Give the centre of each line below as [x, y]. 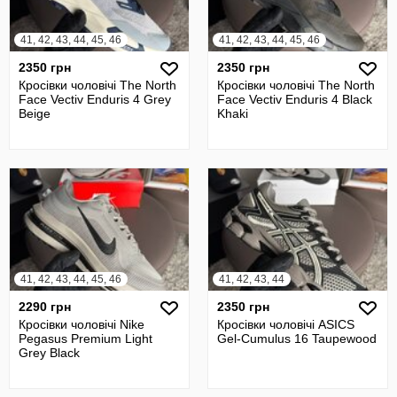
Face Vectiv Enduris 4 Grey [95, 99]
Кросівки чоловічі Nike [82, 324]
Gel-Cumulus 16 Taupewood [297, 338]
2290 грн [45, 306]
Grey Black [49, 352]
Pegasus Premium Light [86, 338]
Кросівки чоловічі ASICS [286, 324]
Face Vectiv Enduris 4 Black [295, 99]
